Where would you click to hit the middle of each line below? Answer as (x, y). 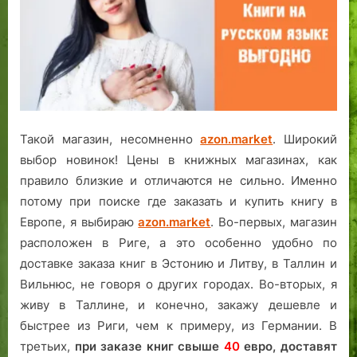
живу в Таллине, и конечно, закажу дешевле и (178, 304)
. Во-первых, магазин (274, 222)
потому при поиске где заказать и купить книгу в (178, 201)
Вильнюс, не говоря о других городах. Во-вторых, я (178, 284)
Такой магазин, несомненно (110, 139)
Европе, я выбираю (79, 222)
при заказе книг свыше (149, 346)
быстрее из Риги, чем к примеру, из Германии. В (178, 325)
